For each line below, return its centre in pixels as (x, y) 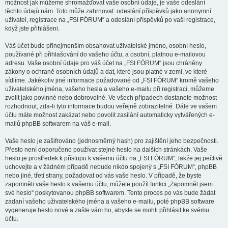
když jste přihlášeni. (32, 28)
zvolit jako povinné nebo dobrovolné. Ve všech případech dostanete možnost (111, 98)
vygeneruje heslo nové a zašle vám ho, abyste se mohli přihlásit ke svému (107, 210)
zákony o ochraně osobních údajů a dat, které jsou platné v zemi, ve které (106, 72)
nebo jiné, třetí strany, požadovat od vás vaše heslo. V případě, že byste (103, 176)
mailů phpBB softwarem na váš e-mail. (58, 124)
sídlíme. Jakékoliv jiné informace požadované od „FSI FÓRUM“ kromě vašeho (112, 80)
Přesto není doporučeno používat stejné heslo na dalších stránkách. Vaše (106, 150)
